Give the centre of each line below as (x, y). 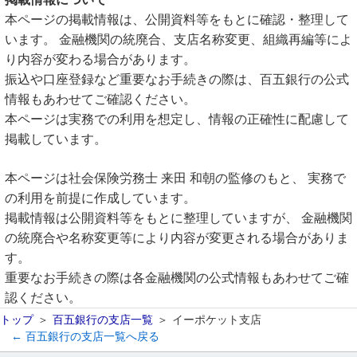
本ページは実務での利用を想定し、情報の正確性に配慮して (177, 119)
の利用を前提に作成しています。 (100, 198)
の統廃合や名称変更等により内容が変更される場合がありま (177, 238)
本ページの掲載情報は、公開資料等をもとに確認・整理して (177, 20)
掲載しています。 (56, 139)
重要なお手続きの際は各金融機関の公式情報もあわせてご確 (177, 278)
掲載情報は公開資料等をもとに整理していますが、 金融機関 (178, 218)
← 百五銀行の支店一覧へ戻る (85, 336)
